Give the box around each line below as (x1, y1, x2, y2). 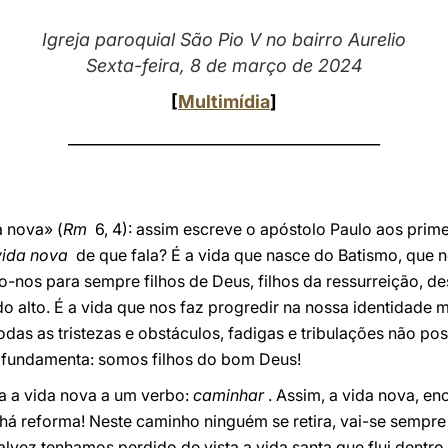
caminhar (193, 385, 264, 405)
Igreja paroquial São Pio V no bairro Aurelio (42, 29, 406, 50)
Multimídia (178, 91, 270, 112)
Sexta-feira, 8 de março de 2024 (85, 55, 363, 76)
